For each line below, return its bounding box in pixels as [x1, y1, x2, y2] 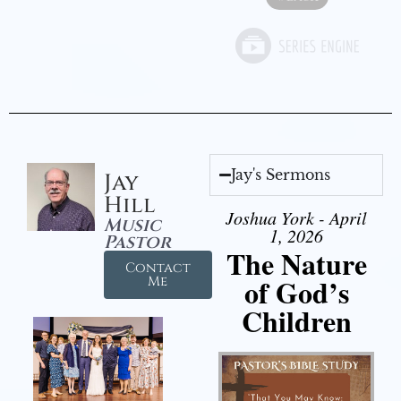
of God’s [243, 271, 349, 314]
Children [241, 300, 352, 343]
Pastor [103, 230, 171, 255]
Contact [124, 259, 191, 278]
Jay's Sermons [231, 166, 331, 184]
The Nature [226, 243, 367, 286]
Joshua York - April [226, 206, 367, 230]
